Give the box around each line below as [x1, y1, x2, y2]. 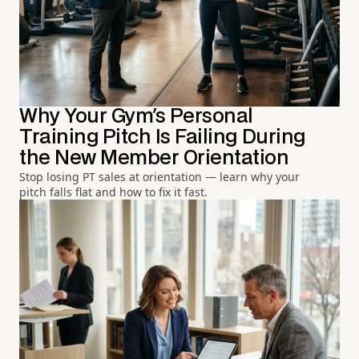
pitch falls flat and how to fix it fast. [19, 184, 208, 200]
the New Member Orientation [19, 148, 289, 167]
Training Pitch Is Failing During [19, 127, 305, 147]
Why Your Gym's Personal [19, 107, 253, 126]
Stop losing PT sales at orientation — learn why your [19, 168, 300, 184]
